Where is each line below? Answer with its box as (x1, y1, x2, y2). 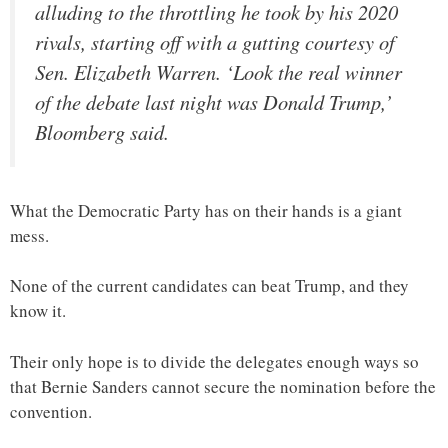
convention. (10, 399, 92, 423)
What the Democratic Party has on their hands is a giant (10, 198, 402, 222)
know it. (10, 299, 66, 323)
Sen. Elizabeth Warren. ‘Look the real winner (35, 58, 402, 87)
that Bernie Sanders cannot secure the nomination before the (10, 374, 436, 398)
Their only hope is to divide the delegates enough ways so (10, 349, 419, 373)
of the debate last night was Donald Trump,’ (35, 88, 392, 117)
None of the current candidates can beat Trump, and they (10, 274, 409, 298)
